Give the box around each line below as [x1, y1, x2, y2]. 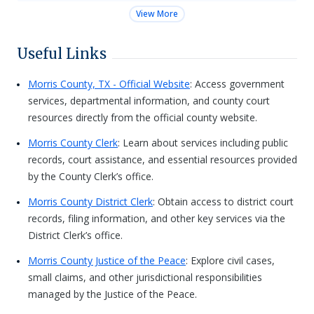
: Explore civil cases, [186, 254, 275, 267]
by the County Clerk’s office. [28, 170, 153, 183]
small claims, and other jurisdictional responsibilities [28, 271, 262, 284]
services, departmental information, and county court [28, 94, 270, 107]
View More [136, 8, 178, 20]
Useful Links [17, 45, 107, 62]
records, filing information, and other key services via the [28, 212, 285, 225]
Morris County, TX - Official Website [28, 77, 190, 90]
